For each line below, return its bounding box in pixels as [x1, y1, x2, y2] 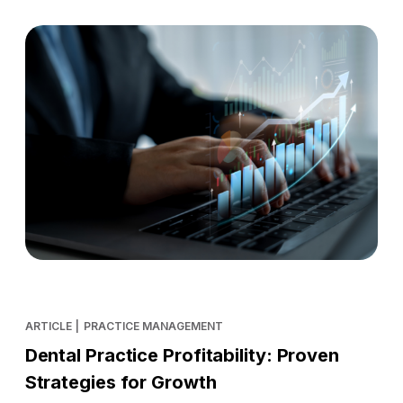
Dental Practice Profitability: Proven [24, 344, 339, 366]
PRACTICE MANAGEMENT [84, 318, 224, 333]
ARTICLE [24, 318, 72, 333]
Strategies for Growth [24, 371, 217, 393]
